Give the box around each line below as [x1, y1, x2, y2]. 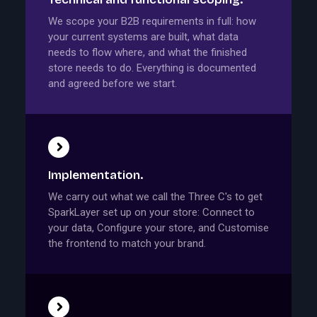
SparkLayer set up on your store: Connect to [48, 206, 255, 219]
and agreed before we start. [48, 77, 177, 91]
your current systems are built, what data [48, 30, 238, 44]
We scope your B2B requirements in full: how [48, 15, 256, 28]
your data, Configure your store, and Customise [48, 221, 269, 235]
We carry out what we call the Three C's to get [48, 190, 263, 204]
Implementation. [48, 167, 143, 183]
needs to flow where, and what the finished [48, 46, 247, 59]
